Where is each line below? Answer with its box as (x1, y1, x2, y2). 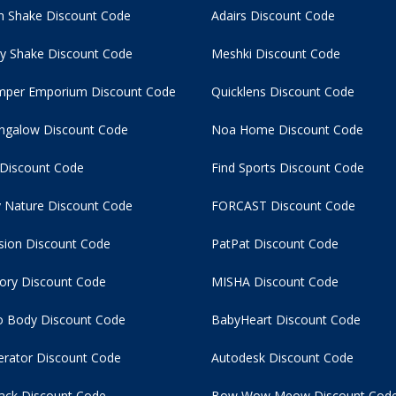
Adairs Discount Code (211, 7, 335, 25)
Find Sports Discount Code (211, 159, 364, 177)
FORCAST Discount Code (211, 197, 355, 215)
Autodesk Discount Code (211, 349, 354, 367)
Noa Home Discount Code (211, 121, 363, 139)
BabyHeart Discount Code (211, 311, 361, 329)
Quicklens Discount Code (211, 83, 354, 101)
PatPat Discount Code (211, 235, 339, 253)
